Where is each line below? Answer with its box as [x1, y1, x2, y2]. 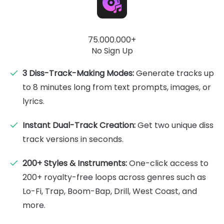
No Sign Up [91, 44, 133, 56]
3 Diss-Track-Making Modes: [22, 67, 134, 79]
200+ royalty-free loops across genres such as [22, 171, 206, 183]
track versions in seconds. [22, 133, 123, 145]
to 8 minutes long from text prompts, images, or [22, 81, 211, 93]
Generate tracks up [134, 67, 214, 79]
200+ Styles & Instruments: [22, 157, 127, 169]
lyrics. [22, 95, 44, 107]
